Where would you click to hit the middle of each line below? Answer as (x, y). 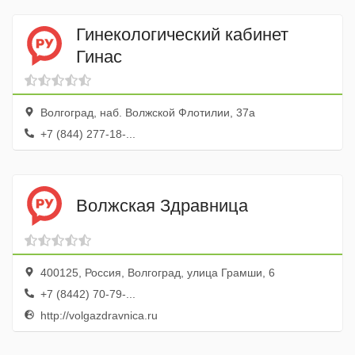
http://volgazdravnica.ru (97, 315)
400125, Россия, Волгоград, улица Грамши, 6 (156, 273)
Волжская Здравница (162, 205)
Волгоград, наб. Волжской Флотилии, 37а (146, 113)
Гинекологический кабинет (182, 34)
